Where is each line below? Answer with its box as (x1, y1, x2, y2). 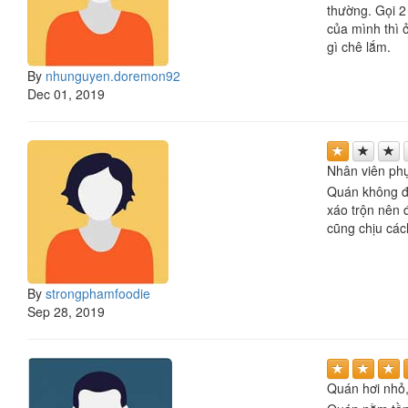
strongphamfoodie (46, 283, 150, 302)
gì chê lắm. (326, 37, 391, 56)
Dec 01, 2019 (27, 84, 105, 103)
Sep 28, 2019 (27, 301, 105, 321)
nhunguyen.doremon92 (46, 66, 180, 85)
